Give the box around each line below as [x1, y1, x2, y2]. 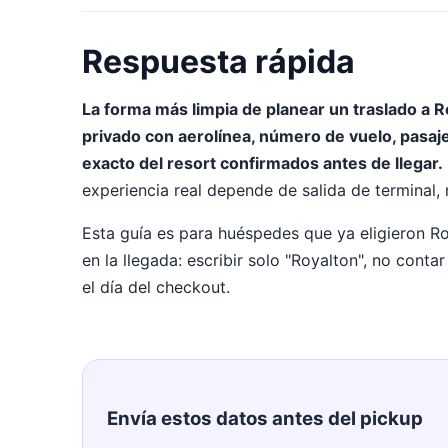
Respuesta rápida [82, 42, 355, 81]
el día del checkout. [82, 277, 230, 297]
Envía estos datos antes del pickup [107, 406, 423, 430]
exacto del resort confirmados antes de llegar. [82, 153, 443, 173]
